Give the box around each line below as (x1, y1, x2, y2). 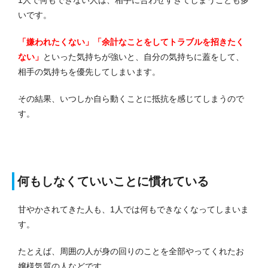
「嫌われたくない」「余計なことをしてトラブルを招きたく (18, 37, 244, 47)
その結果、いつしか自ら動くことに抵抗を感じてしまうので (18, 94, 244, 104)
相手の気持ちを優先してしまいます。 (18, 67, 160, 77)
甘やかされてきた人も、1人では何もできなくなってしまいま (18, 205, 249, 215)
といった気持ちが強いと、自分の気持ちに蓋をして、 (43, 52, 244, 62)
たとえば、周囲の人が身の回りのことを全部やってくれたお (18, 246, 244, 257)
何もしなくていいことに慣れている (17, 175, 209, 188)
